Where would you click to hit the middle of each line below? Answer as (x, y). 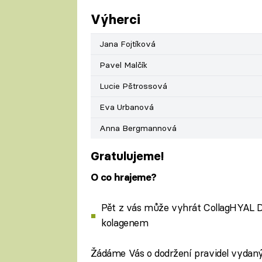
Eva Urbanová (126, 107)
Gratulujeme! (127, 156)
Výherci (115, 19)
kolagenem (125, 223)
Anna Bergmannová (138, 128)
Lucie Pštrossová (133, 86)
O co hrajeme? (124, 177)
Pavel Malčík (123, 65)
